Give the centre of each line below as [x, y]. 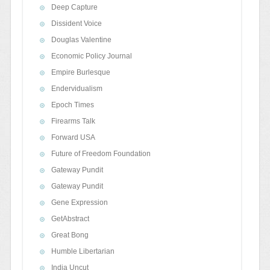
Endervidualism [77, 89]
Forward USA [73, 138]
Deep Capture [74, 8]
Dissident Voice [76, 24]
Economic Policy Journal [91, 56]
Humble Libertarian [83, 252]
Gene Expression [79, 203]
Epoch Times [72, 105]
